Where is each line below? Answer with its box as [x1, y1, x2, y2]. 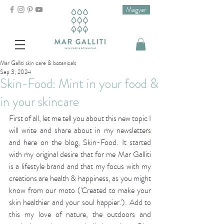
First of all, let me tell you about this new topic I [9, 113, 151, 124]
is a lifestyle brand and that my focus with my [9, 161, 151, 172]
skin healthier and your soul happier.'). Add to [9, 197, 151, 208]
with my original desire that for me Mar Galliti [9, 149, 151, 160]
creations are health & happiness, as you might [9, 173, 151, 184]
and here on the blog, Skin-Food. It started [9, 137, 151, 148]
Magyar [126, 5, 146, 14]
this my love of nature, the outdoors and [9, 209, 151, 220]
